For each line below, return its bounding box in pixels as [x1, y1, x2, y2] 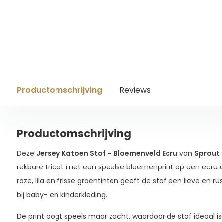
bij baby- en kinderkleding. [16, 189, 107, 200]
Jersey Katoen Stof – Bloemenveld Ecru [36, 148, 177, 158]
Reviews [119, 84, 151, 96]
